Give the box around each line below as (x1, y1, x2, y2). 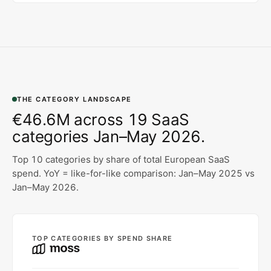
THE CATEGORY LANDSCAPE (17, 94, 132, 103)
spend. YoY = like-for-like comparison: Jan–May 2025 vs (12, 167, 255, 179)
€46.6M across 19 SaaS (12, 109, 189, 129)
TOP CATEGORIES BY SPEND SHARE (32, 233, 173, 243)
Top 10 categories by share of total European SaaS (12, 153, 230, 165)
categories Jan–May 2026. (12, 126, 205, 146)
